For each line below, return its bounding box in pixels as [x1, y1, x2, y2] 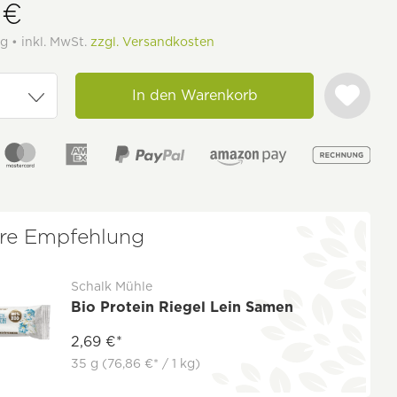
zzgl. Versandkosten [90, 35, 215, 49]
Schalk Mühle [71, 278, 153, 293]
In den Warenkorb [131, 87, 258, 104]
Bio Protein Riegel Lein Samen [71, 298, 294, 315]
